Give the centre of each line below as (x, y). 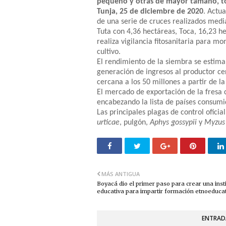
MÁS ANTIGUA (121, 174)
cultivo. (109, 52)
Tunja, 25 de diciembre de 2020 (150, 11)
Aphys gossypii (173, 122)
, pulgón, (135, 122)
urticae (108, 122)
